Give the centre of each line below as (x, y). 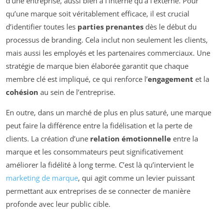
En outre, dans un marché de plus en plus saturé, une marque (108, 113)
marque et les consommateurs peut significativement (94, 152)
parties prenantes (110, 27)
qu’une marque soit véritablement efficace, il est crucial (98, 14)
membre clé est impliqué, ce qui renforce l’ (77, 79)
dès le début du (170, 27)
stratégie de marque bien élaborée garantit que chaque (97, 66)
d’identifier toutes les (42, 27)
